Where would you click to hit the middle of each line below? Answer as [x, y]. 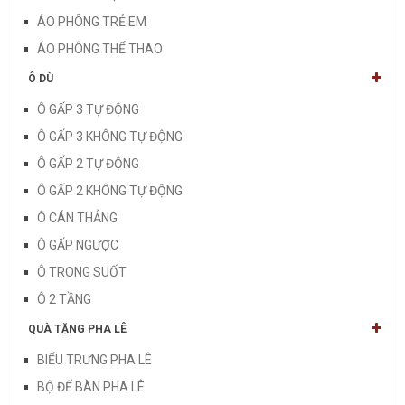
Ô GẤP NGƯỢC [78, 245]
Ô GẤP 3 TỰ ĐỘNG [88, 109]
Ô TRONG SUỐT [82, 272]
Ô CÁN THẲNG [77, 217]
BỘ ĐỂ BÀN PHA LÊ [91, 386]
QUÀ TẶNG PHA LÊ [77, 329]
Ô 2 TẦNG [64, 299]
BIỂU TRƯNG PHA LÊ [94, 359]
